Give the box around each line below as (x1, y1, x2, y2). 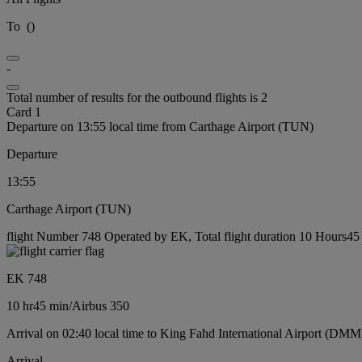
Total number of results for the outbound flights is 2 (6, 90, 267, 104)
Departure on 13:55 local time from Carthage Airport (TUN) (6, 119, 314, 133)
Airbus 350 (72, 298, 129, 313)
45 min (33, 298, 69, 313)
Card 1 (6, 104, 41, 119)
